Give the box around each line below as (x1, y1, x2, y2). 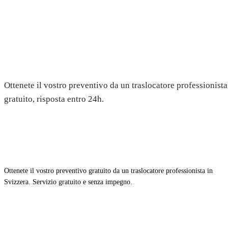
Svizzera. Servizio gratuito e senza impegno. (4, 178, 132, 186)
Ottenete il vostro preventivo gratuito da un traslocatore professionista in (4, 166, 213, 175)
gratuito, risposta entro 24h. (4, 94, 104, 104)
